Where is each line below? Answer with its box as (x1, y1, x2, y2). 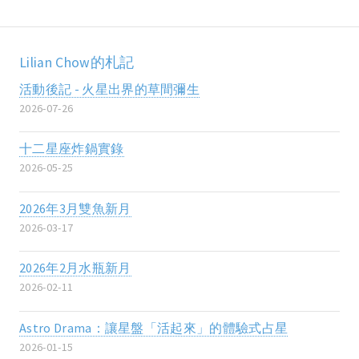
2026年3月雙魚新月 (19, 200, 131, 216)
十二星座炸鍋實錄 (19, 140, 124, 157)
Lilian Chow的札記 (19, 53, 135, 71)
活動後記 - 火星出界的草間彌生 (19, 80, 200, 97)
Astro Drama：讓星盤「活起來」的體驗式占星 (19, 319, 288, 336)
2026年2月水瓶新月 (19, 260, 131, 276)
